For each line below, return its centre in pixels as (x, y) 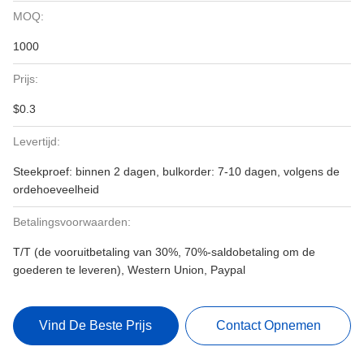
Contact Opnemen (268, 325)
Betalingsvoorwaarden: (72, 222)
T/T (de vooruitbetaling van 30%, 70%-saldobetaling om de (164, 252)
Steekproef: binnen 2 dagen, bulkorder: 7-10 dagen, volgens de (176, 171)
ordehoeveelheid (56, 189)
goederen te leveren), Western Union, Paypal (129, 270)
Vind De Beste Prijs (96, 325)
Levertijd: (37, 141)
